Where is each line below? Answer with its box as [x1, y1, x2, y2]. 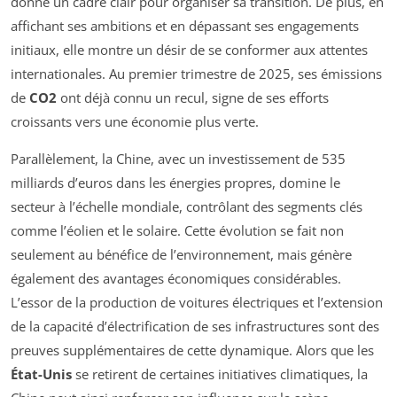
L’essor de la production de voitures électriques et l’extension [11, 292, 383, 311]
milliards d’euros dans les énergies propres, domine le [11, 173, 340, 191]
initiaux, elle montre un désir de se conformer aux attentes [11, 40, 368, 58]
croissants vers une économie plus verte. [11, 112, 259, 130]
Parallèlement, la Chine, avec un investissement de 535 [11, 149, 346, 167]
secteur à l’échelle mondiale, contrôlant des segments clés [11, 197, 362, 215]
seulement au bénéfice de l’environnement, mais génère [11, 245, 352, 263]
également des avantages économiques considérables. [11, 269, 341, 287]
